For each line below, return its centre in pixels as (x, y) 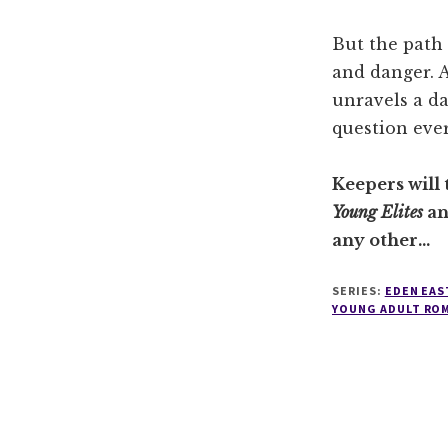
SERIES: (358, 290)
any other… (383, 240)
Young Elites (379, 212)
